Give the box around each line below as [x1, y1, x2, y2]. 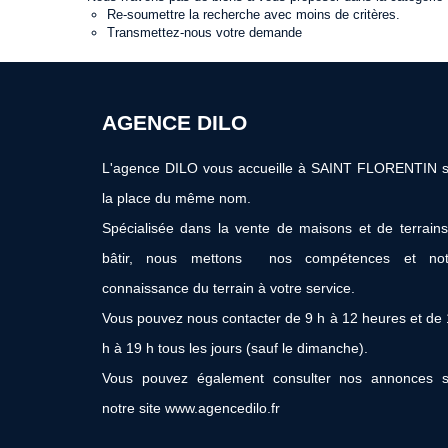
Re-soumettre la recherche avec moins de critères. [107, 7, 400, 22]
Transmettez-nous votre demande [107, 25, 302, 40]
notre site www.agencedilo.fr [102, 400, 280, 416]
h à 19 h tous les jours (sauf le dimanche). [102, 340, 368, 356]
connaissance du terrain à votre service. [102, 280, 355, 296]
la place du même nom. [102, 190, 251, 206]
